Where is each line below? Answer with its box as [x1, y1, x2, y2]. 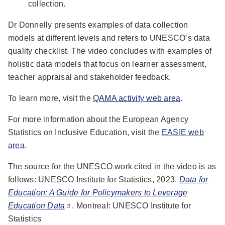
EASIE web [161, 128, 204, 137]
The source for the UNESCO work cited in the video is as [8, 162, 216, 171]
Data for [179, 175, 208, 184]
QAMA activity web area [93, 93, 181, 102]
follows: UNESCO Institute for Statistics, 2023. [8, 175, 179, 184]
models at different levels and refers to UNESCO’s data [8, 33, 210, 42]
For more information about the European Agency [8, 115, 189, 124]
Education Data [8, 201, 65, 210]
